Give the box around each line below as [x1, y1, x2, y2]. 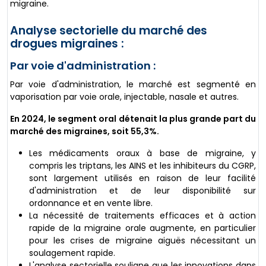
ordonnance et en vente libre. [29, 197, 153, 209]
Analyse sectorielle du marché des [10, 22, 207, 39]
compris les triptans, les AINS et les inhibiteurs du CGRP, [29, 159, 256, 172]
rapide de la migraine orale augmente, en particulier [29, 221, 256, 234]
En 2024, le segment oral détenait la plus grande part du [10, 112, 256, 125]
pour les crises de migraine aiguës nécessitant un [29, 234, 256, 246]
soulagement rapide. [29, 246, 115, 259]
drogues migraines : [10, 35, 124, 52]
